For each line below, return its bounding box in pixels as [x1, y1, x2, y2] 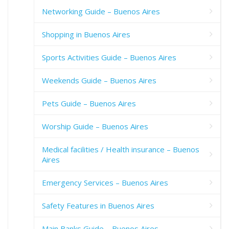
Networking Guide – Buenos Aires [42, 6, 160, 16]
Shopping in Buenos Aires [42, 29, 130, 39]
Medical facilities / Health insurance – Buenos [42, 144, 199, 154]
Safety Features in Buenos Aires [42, 200, 154, 211]
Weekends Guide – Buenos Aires [42, 75, 156, 85]
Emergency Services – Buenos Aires [42, 177, 168, 188]
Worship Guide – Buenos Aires [42, 121, 148, 131]
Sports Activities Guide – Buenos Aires [42, 52, 176, 62]
